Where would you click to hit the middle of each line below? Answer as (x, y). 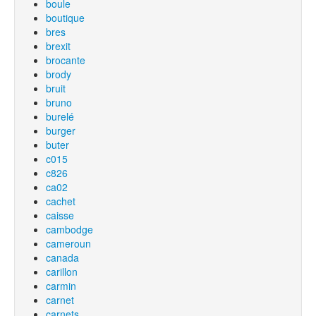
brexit (58, 46)
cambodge (69, 229)
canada (62, 257)
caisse (60, 215)
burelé (60, 116)
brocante (66, 60)
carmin (61, 286)
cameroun (68, 243)
